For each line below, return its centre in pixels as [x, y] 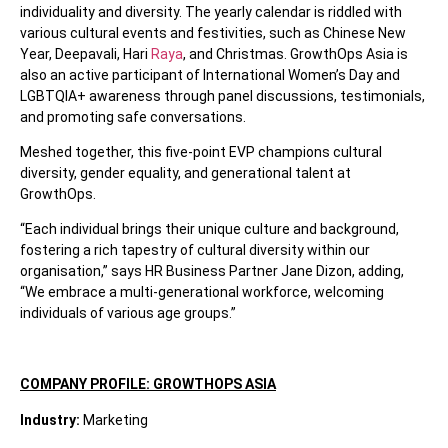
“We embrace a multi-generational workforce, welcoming [202, 292]
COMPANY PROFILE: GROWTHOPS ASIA [148, 384]
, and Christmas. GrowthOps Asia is [295, 53]
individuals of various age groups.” [128, 313]
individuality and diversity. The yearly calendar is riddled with [211, 11]
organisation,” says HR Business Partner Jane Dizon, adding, [212, 271]
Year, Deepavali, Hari [85, 53]
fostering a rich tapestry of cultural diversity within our [195, 250]
